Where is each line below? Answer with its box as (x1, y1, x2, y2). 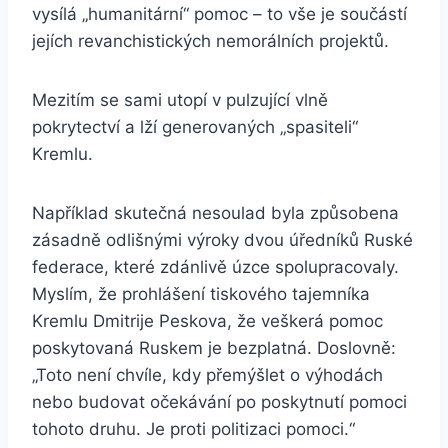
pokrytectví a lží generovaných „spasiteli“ (32, 117, 358, 138)
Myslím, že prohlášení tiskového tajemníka (32, 284, 370, 305)
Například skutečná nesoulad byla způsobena (32, 203, 399, 224)
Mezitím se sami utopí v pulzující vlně (32, 90, 328, 111)
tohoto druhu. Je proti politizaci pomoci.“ (32, 419, 355, 440)
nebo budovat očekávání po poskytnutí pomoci (32, 392, 407, 413)
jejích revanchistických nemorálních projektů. (32, 31, 389, 52)
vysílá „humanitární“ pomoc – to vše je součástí (32, 4, 407, 25)
